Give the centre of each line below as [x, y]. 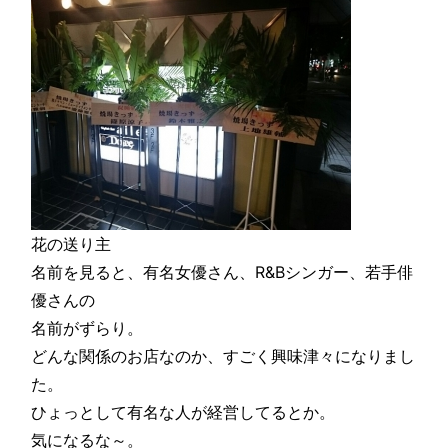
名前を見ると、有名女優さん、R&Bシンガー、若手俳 [222, 272]
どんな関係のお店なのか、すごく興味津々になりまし [223, 356]
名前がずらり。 [87, 328]
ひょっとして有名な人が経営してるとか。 [183, 412]
